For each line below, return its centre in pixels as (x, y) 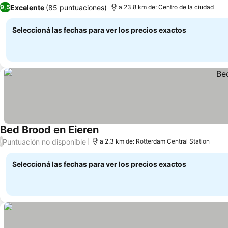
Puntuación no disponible (44, 141)
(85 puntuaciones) (76, 7)
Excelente (27, 7)
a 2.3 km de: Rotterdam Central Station (155, 141)
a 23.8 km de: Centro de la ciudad (166, 7)
